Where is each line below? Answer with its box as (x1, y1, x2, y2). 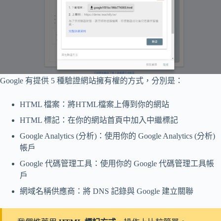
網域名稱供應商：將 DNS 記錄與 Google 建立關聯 (20, 187, 193, 196)
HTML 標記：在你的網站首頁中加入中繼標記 (20, 116, 178, 125)
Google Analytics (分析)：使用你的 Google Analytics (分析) (20, 132, 215, 141)
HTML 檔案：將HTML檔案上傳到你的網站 (20, 100, 169, 109)
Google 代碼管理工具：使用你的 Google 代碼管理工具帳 (20, 159, 214, 168)
